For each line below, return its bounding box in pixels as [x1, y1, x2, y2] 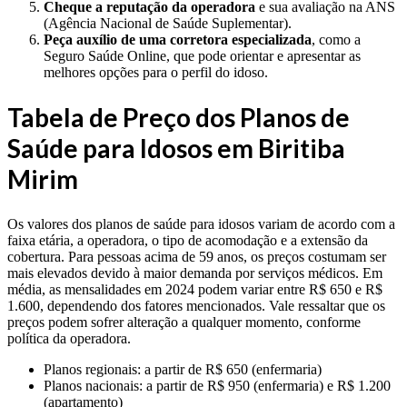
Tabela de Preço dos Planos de [7, 102, 350, 134]
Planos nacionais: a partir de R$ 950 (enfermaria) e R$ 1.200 [44, 377, 391, 393]
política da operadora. [7, 330, 131, 346]
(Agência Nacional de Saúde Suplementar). [44, 15, 292, 32]
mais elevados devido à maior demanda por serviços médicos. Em [7, 264, 382, 281]
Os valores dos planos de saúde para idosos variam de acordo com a [7, 215, 395, 232]
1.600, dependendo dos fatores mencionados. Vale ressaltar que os [7, 297, 385, 313]
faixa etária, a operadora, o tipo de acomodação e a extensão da [7, 232, 368, 248]
